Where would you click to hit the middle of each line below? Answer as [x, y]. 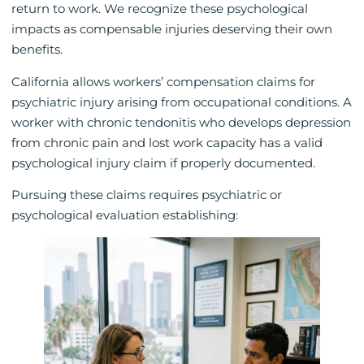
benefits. [37, 50]
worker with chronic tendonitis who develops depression [181, 122]
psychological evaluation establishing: [125, 215]
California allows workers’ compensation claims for [163, 81]
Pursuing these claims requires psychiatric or [147, 195]
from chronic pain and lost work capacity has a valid [167, 142]
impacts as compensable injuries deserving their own [172, 29]
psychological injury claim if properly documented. [163, 162]
